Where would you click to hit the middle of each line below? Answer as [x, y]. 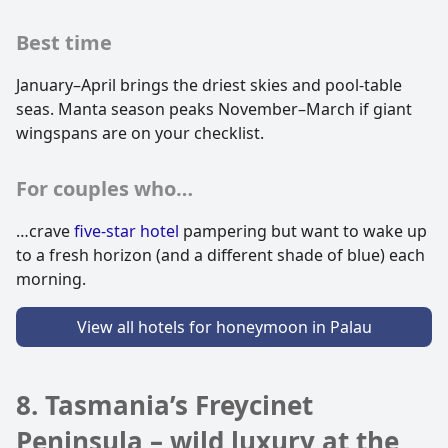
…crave [45, 230]
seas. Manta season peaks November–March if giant [214, 108]
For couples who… [104, 188]
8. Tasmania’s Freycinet [164, 404]
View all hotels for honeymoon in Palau [224, 326]
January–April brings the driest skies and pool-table [209, 84]
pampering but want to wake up [303, 230]
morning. [51, 278]
